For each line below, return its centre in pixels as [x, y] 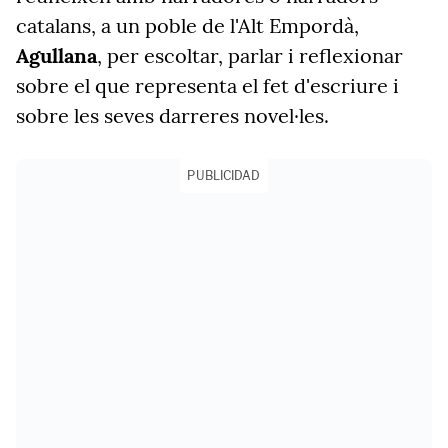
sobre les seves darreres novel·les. [172, 115]
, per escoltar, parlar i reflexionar [250, 55]
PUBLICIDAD [224, 175]
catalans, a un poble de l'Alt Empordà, [187, 25]
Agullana [56, 55]
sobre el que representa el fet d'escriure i [207, 85]
